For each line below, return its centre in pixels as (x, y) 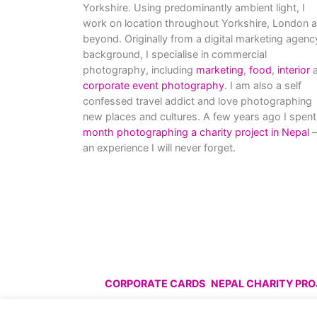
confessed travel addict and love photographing (197, 101)
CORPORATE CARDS (155, 283)
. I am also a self (263, 85)
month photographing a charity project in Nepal (196, 132)
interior (294, 70)
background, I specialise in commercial (175, 54)
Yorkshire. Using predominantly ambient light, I (194, 7)
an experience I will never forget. (159, 148)
